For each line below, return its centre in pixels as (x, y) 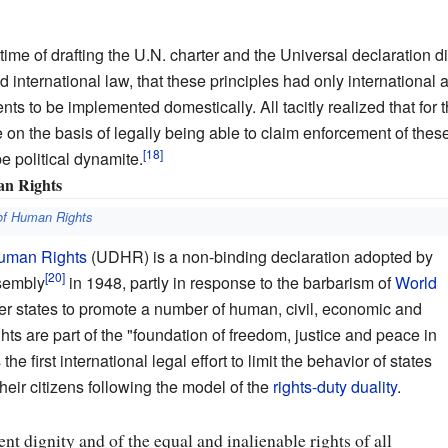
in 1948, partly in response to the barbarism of (229, 282)
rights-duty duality (334, 386)
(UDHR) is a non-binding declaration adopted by (259, 256)
